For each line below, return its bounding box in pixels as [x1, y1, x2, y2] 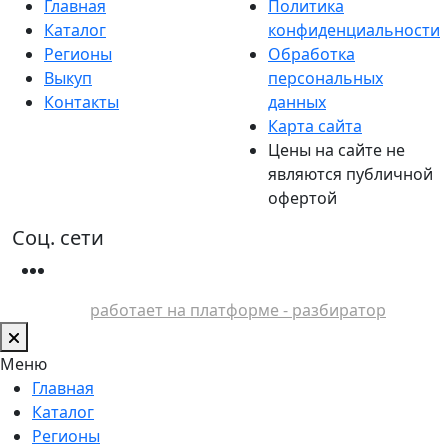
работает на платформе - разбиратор [90, 298, 386, 321]
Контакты [44, 90, 119, 113]
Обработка [268, 42, 355, 65]
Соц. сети [12, 223, 104, 251]
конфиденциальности [268, 18, 440, 41]
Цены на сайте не [268, 138, 405, 161]
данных [268, 90, 326, 113]
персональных [268, 66, 383, 89]
